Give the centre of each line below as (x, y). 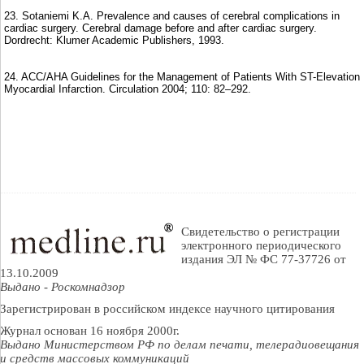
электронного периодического (261, 245)
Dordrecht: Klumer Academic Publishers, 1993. (114, 40)
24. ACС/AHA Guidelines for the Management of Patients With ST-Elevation (182, 76)
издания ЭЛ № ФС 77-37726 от (264, 259)
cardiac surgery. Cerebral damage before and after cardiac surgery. (160, 28)
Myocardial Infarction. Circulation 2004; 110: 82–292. (128, 89)
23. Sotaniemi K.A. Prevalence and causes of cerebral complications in (172, 15)
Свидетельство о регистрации (260, 232)
